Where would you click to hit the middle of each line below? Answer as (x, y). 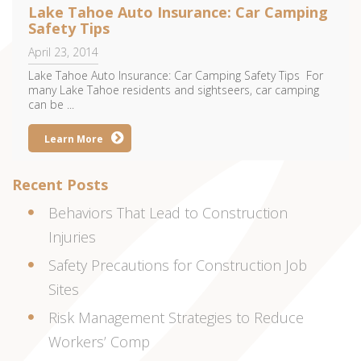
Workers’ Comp (99, 342)
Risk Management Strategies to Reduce (176, 318)
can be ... (51, 105)
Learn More (74, 139)
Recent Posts (60, 185)
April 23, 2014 (63, 52)
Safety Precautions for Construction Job (178, 266)
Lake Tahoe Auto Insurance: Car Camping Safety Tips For (176, 76)
